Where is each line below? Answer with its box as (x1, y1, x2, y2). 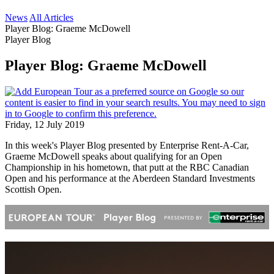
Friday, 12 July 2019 (5, 119, 84, 130)
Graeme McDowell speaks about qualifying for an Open (5, 150, 222, 161)
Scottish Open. (5, 183, 62, 194)
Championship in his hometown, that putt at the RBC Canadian (5, 161, 249, 172)
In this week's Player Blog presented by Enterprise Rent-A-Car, (5, 139, 249, 150)
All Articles (29, 12, 73, 23)
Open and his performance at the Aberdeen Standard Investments (5, 172, 255, 183)
